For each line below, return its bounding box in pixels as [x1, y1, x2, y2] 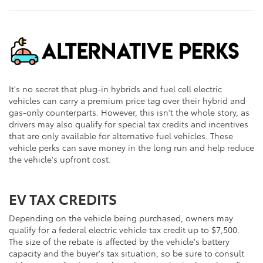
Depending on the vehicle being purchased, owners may [9, 212, 233, 224]
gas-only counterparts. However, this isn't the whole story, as [9, 106, 249, 119]
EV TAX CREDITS [9, 188, 117, 209]
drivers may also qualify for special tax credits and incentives [9, 118, 248, 130]
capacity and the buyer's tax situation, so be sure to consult [9, 247, 244, 259]
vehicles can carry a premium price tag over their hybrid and [9, 95, 245, 107]
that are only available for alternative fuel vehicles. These [9, 130, 233, 142]
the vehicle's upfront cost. [9, 153, 111, 166]
